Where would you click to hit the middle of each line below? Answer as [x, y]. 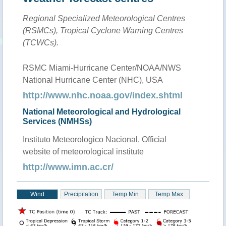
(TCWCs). [41, 43]
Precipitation [81, 194]
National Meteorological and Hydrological [102, 112]
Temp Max [169, 194]
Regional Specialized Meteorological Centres [104, 18]
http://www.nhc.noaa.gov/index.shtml [103, 95]
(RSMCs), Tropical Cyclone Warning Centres [103, 31]
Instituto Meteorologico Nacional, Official [95, 139]
